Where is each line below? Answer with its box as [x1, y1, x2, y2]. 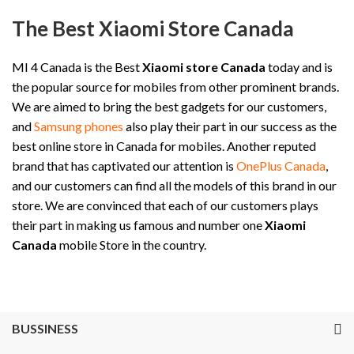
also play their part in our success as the [123, 118, 337, 134]
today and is [265, 58, 333, 74]
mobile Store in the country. [57, 236, 206, 252]
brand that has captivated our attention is [12, 157, 236, 173]
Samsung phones [34, 118, 123, 134]
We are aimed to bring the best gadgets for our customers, [12, 98, 326, 114]
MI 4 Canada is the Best [12, 58, 142, 74]
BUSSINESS [12, 320, 78, 336]
